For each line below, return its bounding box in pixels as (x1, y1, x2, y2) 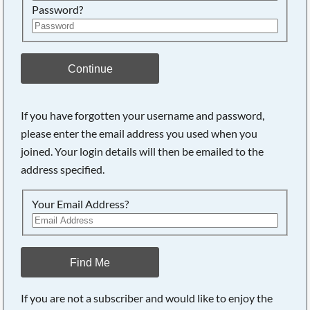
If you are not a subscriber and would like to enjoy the (21, 291, 273, 304)
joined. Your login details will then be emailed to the (21, 144, 264, 158)
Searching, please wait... (105, 125, 216, 138)
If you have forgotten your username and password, (21, 108, 265, 122)
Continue (67, 62, 113, 75)
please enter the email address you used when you (21, 126, 258, 140)
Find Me (70, 255, 111, 268)
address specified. (21, 162, 105, 176)
